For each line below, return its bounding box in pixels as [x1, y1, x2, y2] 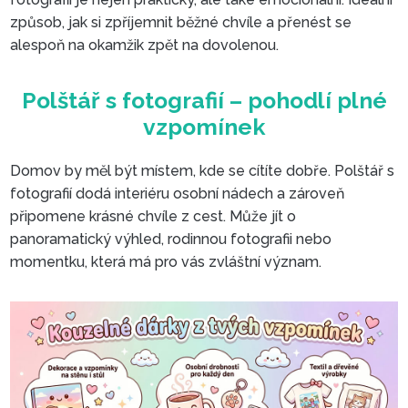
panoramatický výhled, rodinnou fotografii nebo [10, 230, 332, 249]
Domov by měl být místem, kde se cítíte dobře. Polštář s [10, 162, 395, 180]
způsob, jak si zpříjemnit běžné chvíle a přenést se [10, 13, 352, 31]
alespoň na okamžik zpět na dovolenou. [10, 36, 280, 54]
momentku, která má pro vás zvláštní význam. [10, 253, 322, 271]
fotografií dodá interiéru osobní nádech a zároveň [10, 185, 345, 203]
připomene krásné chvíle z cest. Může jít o [10, 208, 297, 226]
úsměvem [175, 94, 305, 126]
